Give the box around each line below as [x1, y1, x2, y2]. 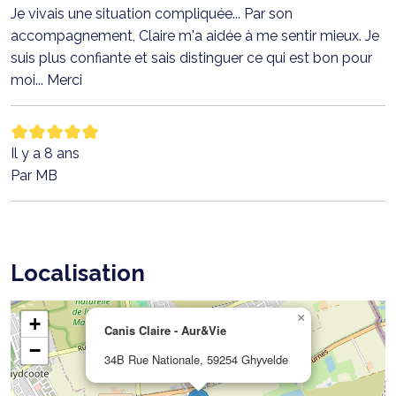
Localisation [11, 259, 145, 286]
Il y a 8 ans [11, 144, 80, 162]
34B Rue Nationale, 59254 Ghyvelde [104, 350, 288, 368]
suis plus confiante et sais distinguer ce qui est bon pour [11, 49, 372, 66]
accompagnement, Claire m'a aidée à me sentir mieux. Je [11, 27, 379, 44]
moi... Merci [11, 71, 82, 88]
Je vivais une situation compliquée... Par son [11, 4, 293, 22]
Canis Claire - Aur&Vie [104, 321, 226, 339]
